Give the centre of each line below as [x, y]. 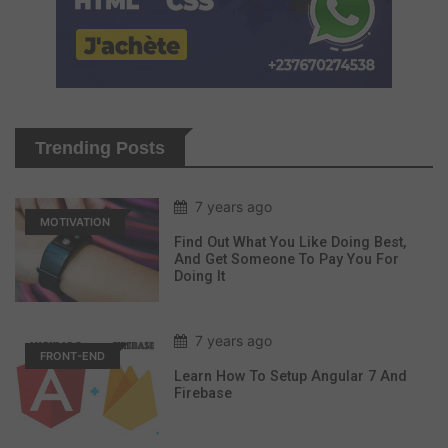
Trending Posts [100, 148]
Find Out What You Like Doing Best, [290, 243]
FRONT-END [72, 356]
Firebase [203, 394]
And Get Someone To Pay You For [286, 260]
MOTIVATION [75, 222]
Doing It [199, 277]
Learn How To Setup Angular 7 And [290, 377]
